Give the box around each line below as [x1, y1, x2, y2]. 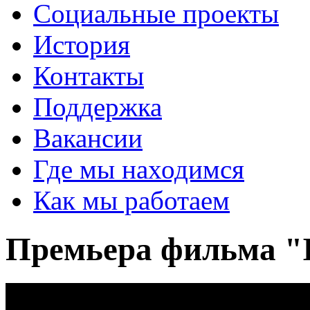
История [33, 30, 130, 60]
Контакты [33, 61, 144, 91]
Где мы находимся [33, 154, 244, 184]
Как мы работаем [33, 185, 230, 215]
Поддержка [33, 92, 162, 122]
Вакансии [33, 123, 143, 153]
